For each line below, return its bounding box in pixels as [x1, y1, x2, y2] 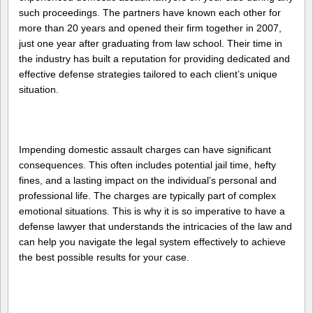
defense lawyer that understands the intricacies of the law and [19, 220, 292, 232]
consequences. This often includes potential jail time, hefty [19, 159, 276, 170]
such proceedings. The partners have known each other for [19, 7, 281, 18]
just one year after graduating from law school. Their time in [19, 38, 282, 49]
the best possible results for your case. [19, 251, 189, 263]
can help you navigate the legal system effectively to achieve [19, 235, 286, 247]
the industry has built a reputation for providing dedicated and [19, 53, 290, 64]
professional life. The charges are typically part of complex [19, 189, 276, 201]
